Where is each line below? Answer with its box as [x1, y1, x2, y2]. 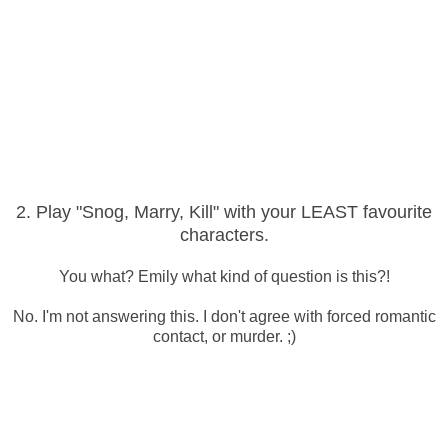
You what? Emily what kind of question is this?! [58, 267, 390, 285]
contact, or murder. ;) [152, 327, 296, 345]
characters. [179, 224, 269, 245]
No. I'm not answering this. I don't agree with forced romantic [12, 307, 436, 325]
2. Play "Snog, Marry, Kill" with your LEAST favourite [16, 201, 432, 222]
